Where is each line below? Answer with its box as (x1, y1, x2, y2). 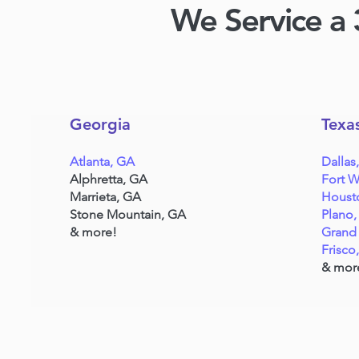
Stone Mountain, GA (70, 207, 187, 222)
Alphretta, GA (70, 171, 148, 187)
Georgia (70, 115, 131, 134)
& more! (70, 224, 118, 240)
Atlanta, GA (70, 154, 135, 169)
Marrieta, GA (70, 189, 142, 204)
